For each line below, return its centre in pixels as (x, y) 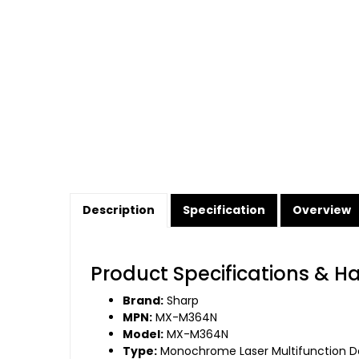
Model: (143, 335)
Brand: (143, 301)
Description (119, 210)
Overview (322, 210)
